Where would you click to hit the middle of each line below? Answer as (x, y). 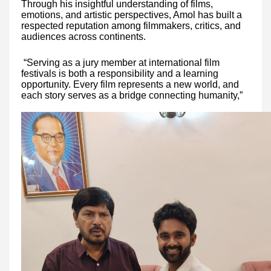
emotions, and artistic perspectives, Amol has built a (132, 15)
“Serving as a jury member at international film (120, 62)
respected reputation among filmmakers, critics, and (131, 25)
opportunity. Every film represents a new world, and (130, 84)
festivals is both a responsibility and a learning (120, 73)
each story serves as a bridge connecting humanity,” (132, 95)
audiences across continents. (83, 36)
